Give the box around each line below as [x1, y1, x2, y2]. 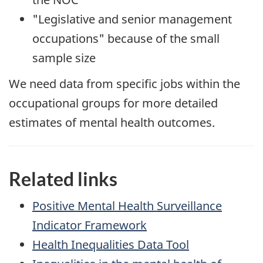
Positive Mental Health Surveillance [32, 197, 222, 214]
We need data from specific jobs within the [9, 76, 240, 92]
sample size [32, 49, 96, 66]
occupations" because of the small [32, 30, 220, 46]
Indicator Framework [32, 217, 147, 233]
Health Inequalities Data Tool [32, 236, 189, 252]
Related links [9, 167, 117, 191]
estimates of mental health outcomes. [9, 114, 215, 131]
